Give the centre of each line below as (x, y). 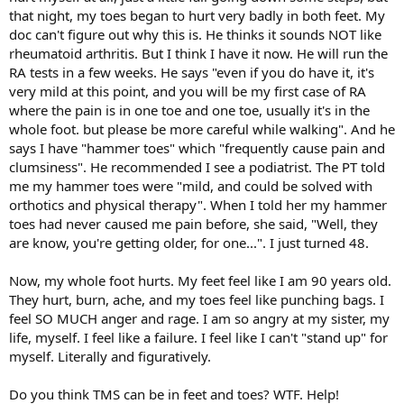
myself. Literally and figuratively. (110, 356)
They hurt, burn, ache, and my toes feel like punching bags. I (197, 299)
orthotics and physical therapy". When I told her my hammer (198, 204)
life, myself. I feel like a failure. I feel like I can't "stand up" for (198, 337)
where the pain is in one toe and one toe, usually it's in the (189, 110)
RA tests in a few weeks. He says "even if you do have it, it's (192, 72)
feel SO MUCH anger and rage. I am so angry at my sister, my (199, 318)
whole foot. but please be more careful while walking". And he (202, 129)
